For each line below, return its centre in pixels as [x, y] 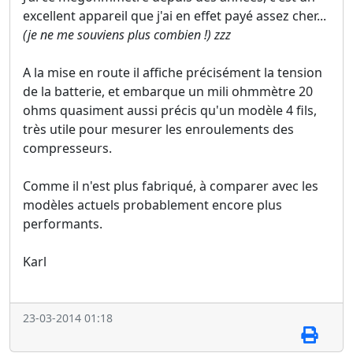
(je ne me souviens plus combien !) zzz [127, 34]
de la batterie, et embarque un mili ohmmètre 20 [168, 91]
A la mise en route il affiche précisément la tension [173, 72]
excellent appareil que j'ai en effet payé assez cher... [175, 15]
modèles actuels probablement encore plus [152, 204]
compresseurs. [67, 148]
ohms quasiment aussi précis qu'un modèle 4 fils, [170, 110]
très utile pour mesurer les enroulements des [158, 129]
